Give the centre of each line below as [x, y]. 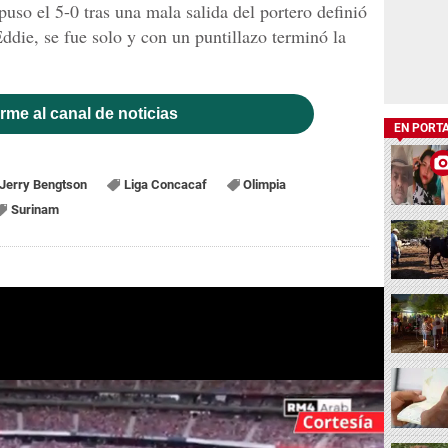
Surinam [34, 209]
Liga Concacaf [165, 184]
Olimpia [265, 184]
